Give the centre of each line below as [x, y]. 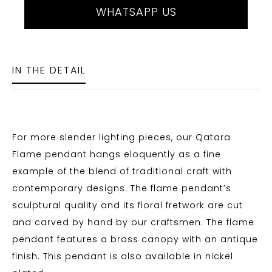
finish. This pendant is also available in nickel [123, 257]
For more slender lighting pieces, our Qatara [121, 138]
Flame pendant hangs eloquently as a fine [117, 155]
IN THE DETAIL [49, 70]
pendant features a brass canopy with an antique [135, 240]
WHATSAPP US [136, 12]
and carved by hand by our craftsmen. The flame [133, 223]
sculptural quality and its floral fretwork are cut [127, 206]
